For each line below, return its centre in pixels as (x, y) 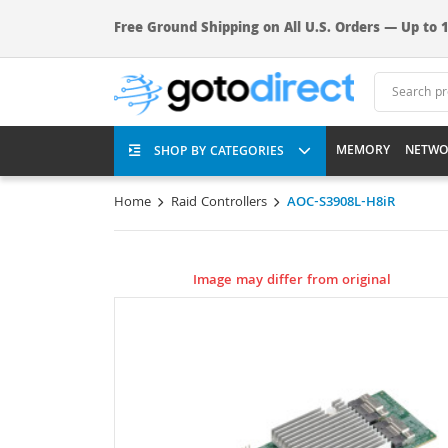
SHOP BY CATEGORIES (221, 152)
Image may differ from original (292, 281)
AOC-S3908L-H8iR (341, 203)
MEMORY (363, 151)
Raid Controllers (219, 203)
